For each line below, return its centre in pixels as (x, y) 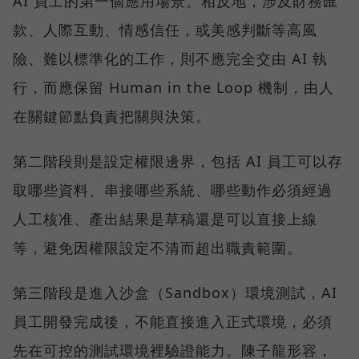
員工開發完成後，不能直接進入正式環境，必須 (173, 322)
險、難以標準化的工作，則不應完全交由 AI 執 (170, 59)
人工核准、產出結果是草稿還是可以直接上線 (165, 219)
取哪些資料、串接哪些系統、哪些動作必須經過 (173, 190)
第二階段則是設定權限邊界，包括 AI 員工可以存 (178, 161)
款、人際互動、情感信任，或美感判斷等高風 (165, 30)
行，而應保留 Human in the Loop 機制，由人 (173, 88)
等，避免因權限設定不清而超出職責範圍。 (157, 248)
